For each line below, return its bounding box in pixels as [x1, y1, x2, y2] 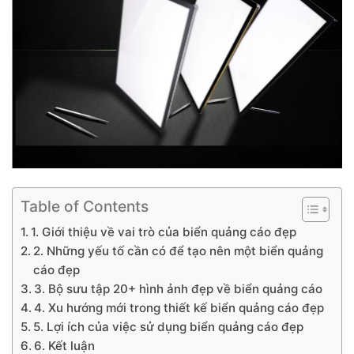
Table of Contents [21, 196, 149, 216]
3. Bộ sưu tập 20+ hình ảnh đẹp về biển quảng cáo [34, 281, 323, 296]
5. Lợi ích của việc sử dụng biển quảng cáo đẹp [33, 318, 304, 334]
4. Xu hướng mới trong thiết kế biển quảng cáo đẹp [34, 299, 325, 315]
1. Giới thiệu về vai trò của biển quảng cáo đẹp [31, 224, 297, 239]
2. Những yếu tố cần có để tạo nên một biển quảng [33, 243, 324, 258]
